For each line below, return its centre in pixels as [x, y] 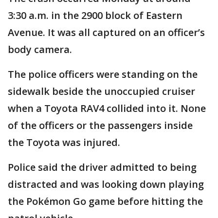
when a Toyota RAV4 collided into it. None [107, 109]
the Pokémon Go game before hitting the [105, 201]
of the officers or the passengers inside [100, 126]
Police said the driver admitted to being [102, 167]
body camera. [40, 50]
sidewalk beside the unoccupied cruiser [101, 91]
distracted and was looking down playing [106, 184]
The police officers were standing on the [103, 74]
